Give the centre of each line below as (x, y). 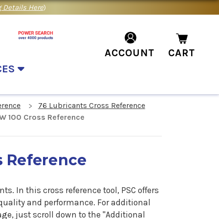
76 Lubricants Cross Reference (91, 106)
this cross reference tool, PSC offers (93, 190)
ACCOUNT (130, 53)
